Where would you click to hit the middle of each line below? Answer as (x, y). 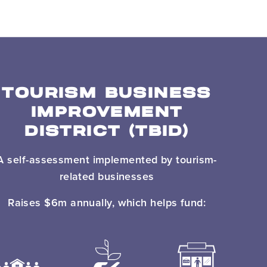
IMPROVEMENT (107, 113)
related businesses (107, 176)
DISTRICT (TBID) (107, 132)
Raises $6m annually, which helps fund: (107, 203)
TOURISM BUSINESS (107, 94)
